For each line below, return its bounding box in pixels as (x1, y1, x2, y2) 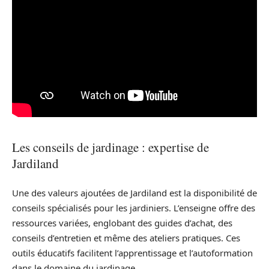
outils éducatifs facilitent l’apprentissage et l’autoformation (12, 246, 253, 259)
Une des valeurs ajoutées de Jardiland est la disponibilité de (12, 186, 257, 199)
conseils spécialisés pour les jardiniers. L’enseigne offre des (12, 201, 255, 214)
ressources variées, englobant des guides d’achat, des (12, 216, 232, 229)
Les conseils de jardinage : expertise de (12, 139, 209, 156)
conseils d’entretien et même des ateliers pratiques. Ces (12, 231, 240, 244)
